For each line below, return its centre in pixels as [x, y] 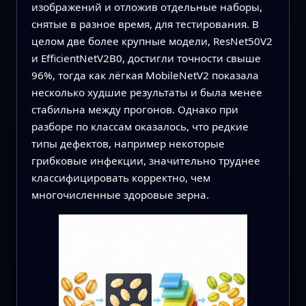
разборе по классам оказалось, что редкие [140, 127]
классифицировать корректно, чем [121, 178]
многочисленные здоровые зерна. [120, 195]
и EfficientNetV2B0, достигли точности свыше [146, 58]
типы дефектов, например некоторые [128, 144]
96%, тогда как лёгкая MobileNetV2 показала [145, 75]
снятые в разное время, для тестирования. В [145, 24]
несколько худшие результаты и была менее [147, 93]
